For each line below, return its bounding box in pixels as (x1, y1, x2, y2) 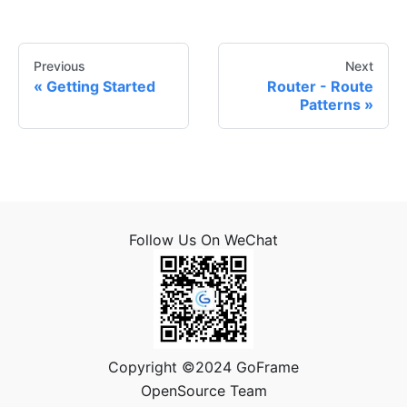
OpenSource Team (140, 382, 267, 401)
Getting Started (46, 77, 155, 96)
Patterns (300, 95, 361, 114)
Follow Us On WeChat (129, 231, 278, 250)
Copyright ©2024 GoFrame (108, 358, 299, 377)
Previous (34, 58, 85, 74)
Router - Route (267, 77, 373, 96)
